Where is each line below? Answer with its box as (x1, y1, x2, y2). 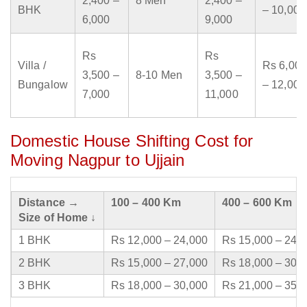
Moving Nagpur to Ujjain (10, 151, 185, 170)
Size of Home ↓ (19, 212, 97, 224)
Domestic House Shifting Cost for (10, 132, 254, 151)
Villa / (18, 60, 46, 72)
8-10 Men (136, 69, 182, 82)
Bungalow (18, 79, 68, 91)
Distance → (19, 197, 79, 209)
